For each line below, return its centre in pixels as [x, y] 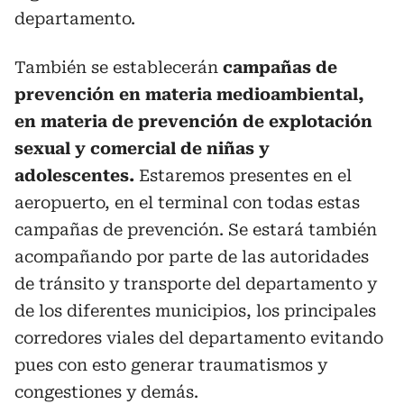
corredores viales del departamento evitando [199, 337]
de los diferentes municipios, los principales [195, 310]
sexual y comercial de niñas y [142, 148]
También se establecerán [119, 67]
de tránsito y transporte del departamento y [196, 283]
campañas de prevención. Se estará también [196, 229]
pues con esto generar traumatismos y [171, 364]
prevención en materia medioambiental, [189, 94]
